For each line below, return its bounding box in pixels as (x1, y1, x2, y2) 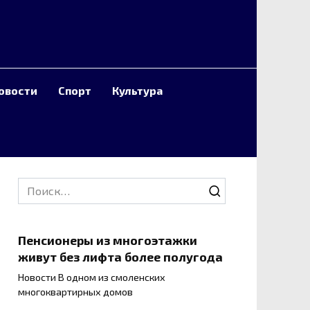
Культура (112, 84, 163, 97)
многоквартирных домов (18, 286, 133, 298)
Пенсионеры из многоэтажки (18, 232, 197, 248)
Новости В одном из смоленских (18, 271, 165, 284)
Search (17, 179, 52, 192)
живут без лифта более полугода (18, 249, 223, 264)
